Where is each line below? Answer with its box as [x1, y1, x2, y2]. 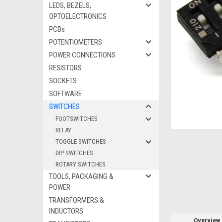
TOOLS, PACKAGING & [49, 172, 113, 181]
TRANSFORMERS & [49, 196, 104, 205]
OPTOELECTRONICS [49, 12, 107, 21]
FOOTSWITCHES [55, 115, 98, 122]
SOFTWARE [49, 89, 82, 98]
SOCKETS [49, 76, 77, 85]
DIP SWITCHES [55, 149, 93, 157]
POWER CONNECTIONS [49, 51, 115, 59]
